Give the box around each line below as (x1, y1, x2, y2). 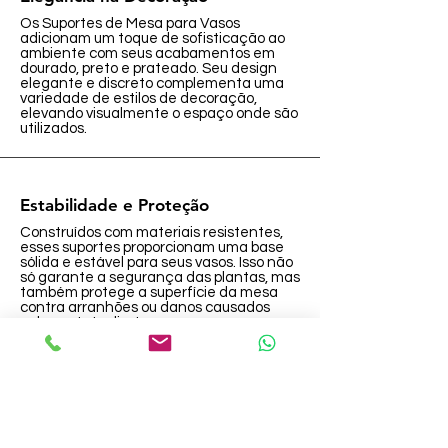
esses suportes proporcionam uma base (20, 240, 284, 255)
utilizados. (20, 121, 87, 136)
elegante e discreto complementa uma (20, 76, 284, 91)
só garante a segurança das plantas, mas (20, 270, 300, 285)
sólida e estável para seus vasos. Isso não (20, 255, 293, 270)
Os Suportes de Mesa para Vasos (20, 16, 240, 31)
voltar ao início (98, 384, 218, 400)
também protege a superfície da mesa (20, 285, 278, 300)
